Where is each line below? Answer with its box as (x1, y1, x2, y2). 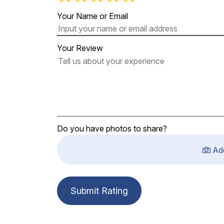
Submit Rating (70, 185, 128, 196)
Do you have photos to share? (57, 123, 167, 133)
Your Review (57, 42, 103, 53)
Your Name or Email (57, 10, 128, 21)
